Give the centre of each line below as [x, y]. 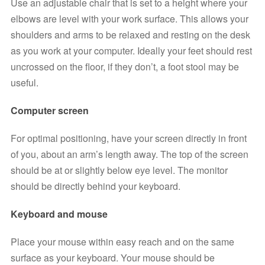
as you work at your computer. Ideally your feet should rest [131, 51]
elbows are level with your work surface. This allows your [130, 19]
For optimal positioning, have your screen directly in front [129, 138]
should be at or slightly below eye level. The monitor [119, 170]
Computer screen [50, 111]
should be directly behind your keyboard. [97, 186]
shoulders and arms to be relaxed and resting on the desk [130, 35]
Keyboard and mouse [59, 214]
